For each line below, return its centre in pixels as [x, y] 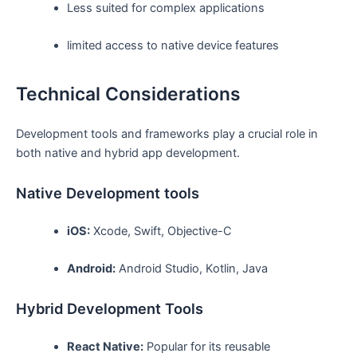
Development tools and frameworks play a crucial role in [167, 133]
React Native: [105, 346]
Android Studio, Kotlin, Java [191, 268]
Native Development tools [108, 193]
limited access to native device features [173, 46]
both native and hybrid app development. [128, 153]
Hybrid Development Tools [110, 309]
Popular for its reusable [206, 346]
